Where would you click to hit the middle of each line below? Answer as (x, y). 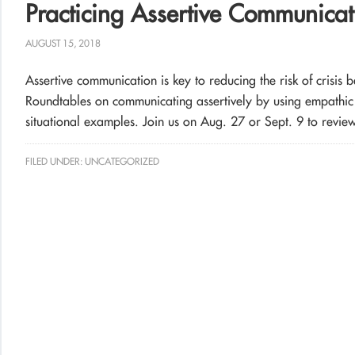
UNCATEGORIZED (122, 161)
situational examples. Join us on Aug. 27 (135, 121)
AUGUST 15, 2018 (63, 43)
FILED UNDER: (55, 161)
